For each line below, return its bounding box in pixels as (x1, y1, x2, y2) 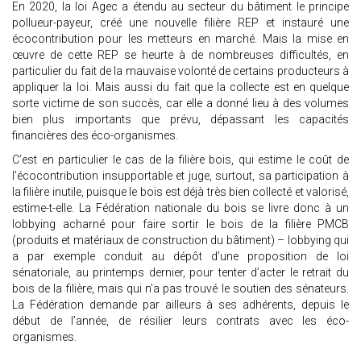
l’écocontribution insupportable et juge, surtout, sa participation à (12, 169, 349, 183)
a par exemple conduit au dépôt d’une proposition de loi (12, 250, 349, 263)
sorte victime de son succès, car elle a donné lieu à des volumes (12, 97, 349, 110)
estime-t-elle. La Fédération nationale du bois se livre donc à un (12, 201, 349, 215)
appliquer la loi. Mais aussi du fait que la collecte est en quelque (12, 81, 349, 94)
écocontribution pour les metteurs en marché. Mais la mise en (12, 32, 349, 46)
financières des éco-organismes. (12, 129, 180, 143)
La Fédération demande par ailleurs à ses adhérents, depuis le (12, 298, 349, 312)
